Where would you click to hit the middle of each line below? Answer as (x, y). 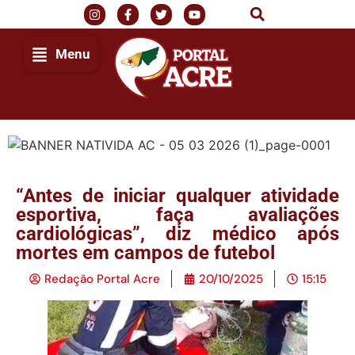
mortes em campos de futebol (145, 253)
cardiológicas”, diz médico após (177, 234)
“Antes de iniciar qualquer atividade (177, 196)
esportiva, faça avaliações (177, 215)
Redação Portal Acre (102, 279)
